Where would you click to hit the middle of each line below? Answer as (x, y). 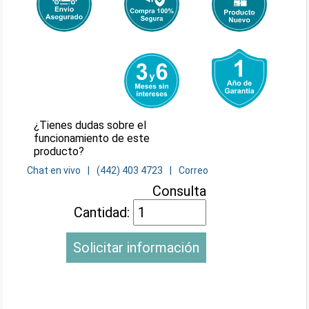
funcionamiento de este (91, 138)
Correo (194, 170)
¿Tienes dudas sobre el (90, 125)
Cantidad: (104, 212)
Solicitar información (137, 247)
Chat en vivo (54, 170)
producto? (59, 151)
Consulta (180, 191)
